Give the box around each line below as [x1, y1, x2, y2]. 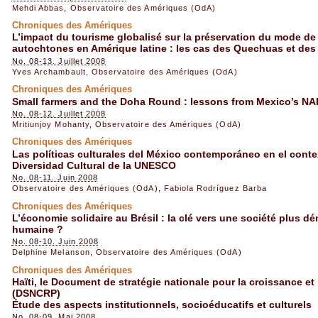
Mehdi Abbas [11, 3, 65, 12]
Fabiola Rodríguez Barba [163, 184, 267, 193]
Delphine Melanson [11, 248, 90, 257]
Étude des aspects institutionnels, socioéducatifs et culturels [11, 299, 312, 311]
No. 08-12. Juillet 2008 [11, 109, 106, 118]
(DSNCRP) [11, 287, 60, 300]
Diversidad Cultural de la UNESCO [11, 159, 176, 171]
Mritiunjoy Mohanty [11, 119, 89, 128]
